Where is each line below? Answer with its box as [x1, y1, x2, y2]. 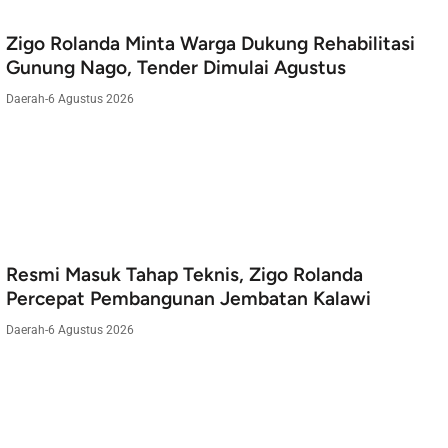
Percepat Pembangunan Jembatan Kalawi [6, 287, 371, 311]
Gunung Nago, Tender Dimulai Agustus [6, 56, 346, 80]
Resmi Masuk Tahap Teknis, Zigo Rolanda [6, 263, 363, 287]
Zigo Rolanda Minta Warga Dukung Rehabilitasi [6, 32, 415, 56]
